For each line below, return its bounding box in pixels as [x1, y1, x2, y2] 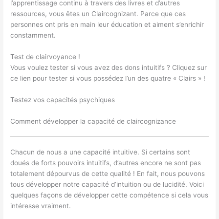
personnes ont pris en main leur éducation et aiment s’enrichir [10, 20, 204, 28]
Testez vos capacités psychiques [10, 95, 115, 104]
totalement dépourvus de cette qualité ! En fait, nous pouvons [10, 169, 205, 177]
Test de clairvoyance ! [10, 52, 81, 61]
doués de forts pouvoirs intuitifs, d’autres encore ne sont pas [10, 158, 201, 167]
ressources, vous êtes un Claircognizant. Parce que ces [10, 9, 186, 18]
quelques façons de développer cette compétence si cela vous [10, 191, 209, 199]
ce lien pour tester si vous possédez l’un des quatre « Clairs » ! [10, 74, 206, 82]
